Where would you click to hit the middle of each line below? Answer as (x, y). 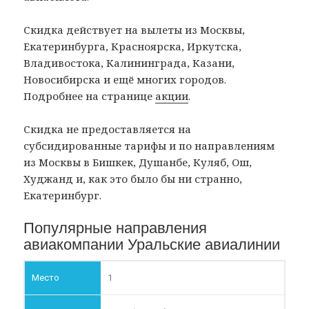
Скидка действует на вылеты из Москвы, (134, 29)
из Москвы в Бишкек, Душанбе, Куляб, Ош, (138, 162)
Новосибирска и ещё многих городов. (125, 79)
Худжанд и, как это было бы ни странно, (133, 178)
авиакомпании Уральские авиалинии (152, 244)
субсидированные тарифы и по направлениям (149, 145)
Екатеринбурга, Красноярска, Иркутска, (133, 46)
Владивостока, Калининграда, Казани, (129, 62)
